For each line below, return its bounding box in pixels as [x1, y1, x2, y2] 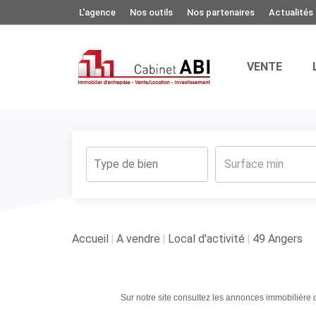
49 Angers [253, 231, 303, 245]
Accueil [72, 231, 109, 245]
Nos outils [130, 6, 173, 18]
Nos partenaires [187, 6, 255, 18]
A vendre [116, 231, 160, 245]
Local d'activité [168, 231, 245, 245]
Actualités [269, 6, 313, 18]
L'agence [79, 6, 116, 18]
